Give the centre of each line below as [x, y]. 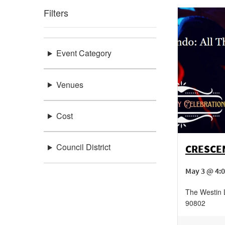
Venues [70, 84]
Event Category [84, 53]
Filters [56, 13]
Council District [83, 147]
